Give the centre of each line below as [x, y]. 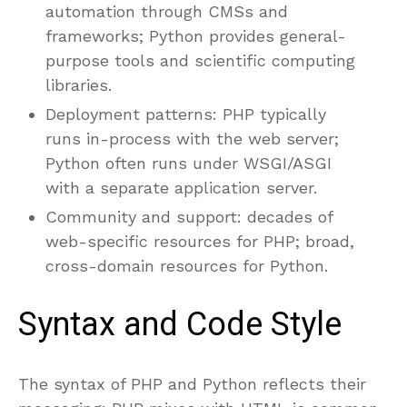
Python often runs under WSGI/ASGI [189, 163]
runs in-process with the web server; [192, 138]
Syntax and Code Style [180, 324]
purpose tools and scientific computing [200, 60]
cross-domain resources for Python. [187, 265]
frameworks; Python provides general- [196, 35]
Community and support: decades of [189, 216]
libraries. [79, 84]
